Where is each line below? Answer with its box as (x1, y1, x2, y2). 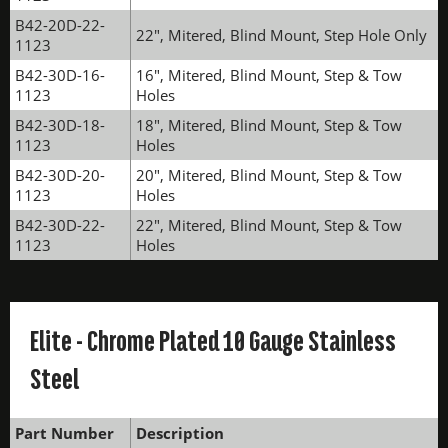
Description (136, 423, 224, 443)
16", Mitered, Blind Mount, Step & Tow (136, 65, 402, 85)
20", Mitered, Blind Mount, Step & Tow (136, 165, 402, 185)
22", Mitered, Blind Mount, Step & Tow (136, 215, 402, 235)
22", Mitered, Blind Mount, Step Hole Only (136, 25, 427, 45)
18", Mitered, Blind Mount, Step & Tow (136, 115, 402, 135)
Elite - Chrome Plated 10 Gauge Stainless (30, 325, 396, 357)
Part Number (15, 423, 114, 443)
